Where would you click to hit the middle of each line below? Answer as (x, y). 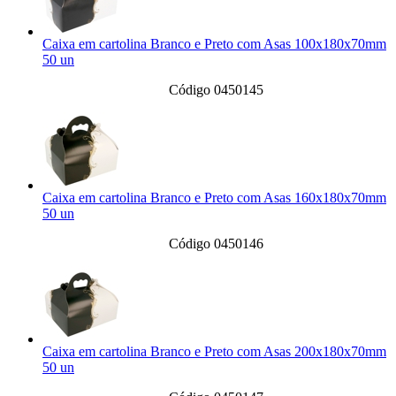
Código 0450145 (216, 90)
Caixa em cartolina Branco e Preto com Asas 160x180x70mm (214, 198)
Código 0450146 (216, 244)
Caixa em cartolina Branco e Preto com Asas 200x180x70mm (214, 352)
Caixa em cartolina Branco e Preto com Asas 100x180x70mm (214, 44)
